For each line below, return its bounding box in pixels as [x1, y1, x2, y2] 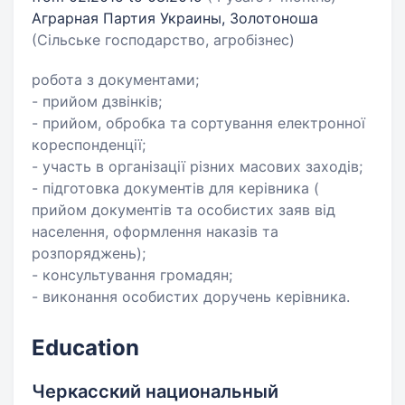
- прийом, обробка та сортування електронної [32, 114, 365, 132]
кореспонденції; [32, 136, 146, 154]
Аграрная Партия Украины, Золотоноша [32, 9, 318, 27]
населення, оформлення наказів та [32, 222, 278, 240]
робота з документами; [32, 71, 199, 89]
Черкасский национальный [32, 381, 278, 402]
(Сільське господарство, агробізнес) [32, 31, 295, 49]
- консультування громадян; [32, 266, 232, 284]
